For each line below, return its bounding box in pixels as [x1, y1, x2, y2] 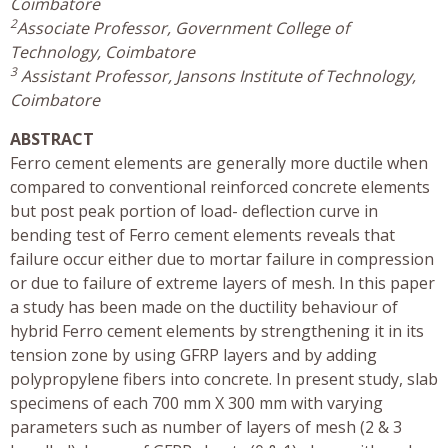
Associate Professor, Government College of [17, 16, 349, 39]
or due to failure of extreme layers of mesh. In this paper [10, 271, 435, 294]
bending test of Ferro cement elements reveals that [10, 223, 395, 246]
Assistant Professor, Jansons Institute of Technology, [17, 64, 416, 87]
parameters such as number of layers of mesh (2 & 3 [10, 415, 402, 438]
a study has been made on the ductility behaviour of [10, 295, 398, 318]
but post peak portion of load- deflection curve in [10, 199, 378, 222]
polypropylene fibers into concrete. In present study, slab [10, 367, 438, 390]
